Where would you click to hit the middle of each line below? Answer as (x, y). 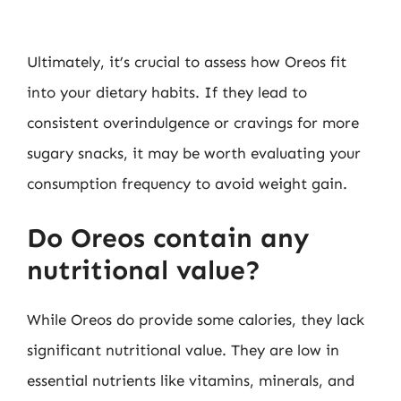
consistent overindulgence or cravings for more (193, 123)
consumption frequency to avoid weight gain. (187, 183)
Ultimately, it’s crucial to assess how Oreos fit (187, 62)
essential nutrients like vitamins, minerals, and (191, 380)
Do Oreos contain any (168, 238)
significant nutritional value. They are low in (183, 350)
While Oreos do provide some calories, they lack (196, 319)
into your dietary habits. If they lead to (167, 92)
